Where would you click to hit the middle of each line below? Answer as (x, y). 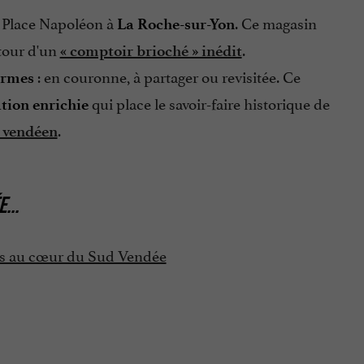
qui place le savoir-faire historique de (209, 103)
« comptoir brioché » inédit (151, 51)
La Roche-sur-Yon (175, 24)
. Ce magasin (275, 22)
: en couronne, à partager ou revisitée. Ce (167, 76)
